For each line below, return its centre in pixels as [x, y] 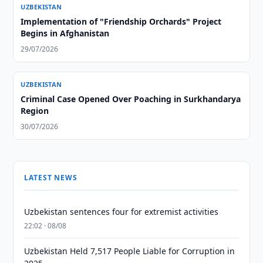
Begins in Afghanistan [65, 33]
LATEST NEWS [51, 178]
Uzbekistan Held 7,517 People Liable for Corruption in [130, 251]
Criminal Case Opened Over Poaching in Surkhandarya [131, 99]
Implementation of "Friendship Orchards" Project [121, 21]
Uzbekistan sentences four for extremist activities [122, 212]
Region [35, 111]
